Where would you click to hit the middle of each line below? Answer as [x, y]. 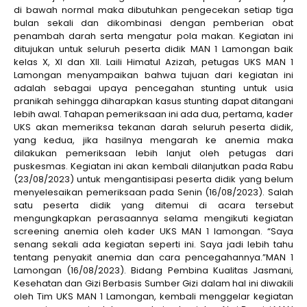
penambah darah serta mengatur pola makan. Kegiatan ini [153, 36]
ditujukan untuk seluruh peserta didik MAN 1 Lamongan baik [153, 49]
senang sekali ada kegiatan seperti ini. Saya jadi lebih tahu [153, 244]
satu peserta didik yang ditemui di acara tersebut [153, 205]
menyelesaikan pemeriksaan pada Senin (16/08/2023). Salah [153, 192]
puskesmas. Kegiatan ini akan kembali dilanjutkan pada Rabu [153, 166]
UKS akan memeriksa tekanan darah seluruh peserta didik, [153, 127]
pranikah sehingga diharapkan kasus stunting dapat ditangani [153, 101]
